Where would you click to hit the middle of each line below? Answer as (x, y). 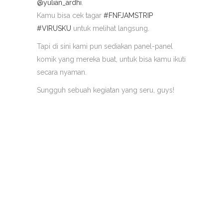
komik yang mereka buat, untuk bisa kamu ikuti (111, 59)
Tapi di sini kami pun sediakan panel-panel (105, 46)
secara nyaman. (62, 72)
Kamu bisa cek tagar (70, 15)
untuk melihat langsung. (110, 28)
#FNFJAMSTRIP (128, 15)
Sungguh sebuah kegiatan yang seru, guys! (106, 90)
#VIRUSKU (54, 28)
